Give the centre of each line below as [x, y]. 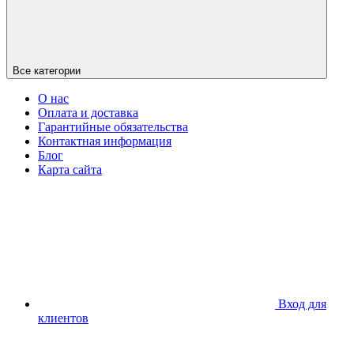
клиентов [63, 318]
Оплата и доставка [88, 112]
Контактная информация [105, 141]
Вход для [302, 303]
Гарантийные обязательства [113, 126]
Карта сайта [70, 169]
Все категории [47, 70]
